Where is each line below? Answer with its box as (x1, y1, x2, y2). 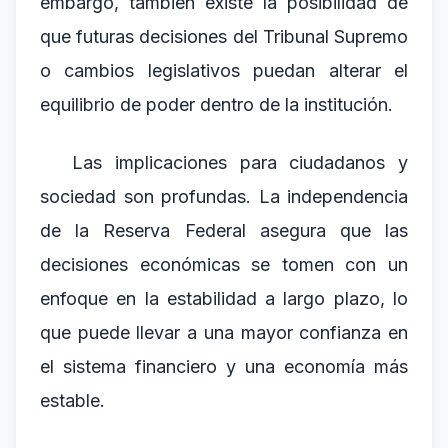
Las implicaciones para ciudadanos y (72, 152, 408, 173)
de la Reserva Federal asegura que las (40, 220, 408, 241)
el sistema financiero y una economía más (40, 356, 408, 377)
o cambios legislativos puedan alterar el (40, 60, 408, 81)
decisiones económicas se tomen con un (40, 254, 408, 275)
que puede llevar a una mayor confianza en (40, 322, 408, 343)
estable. (40, 390, 105, 411)
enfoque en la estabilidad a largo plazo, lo (40, 288, 408, 309)
